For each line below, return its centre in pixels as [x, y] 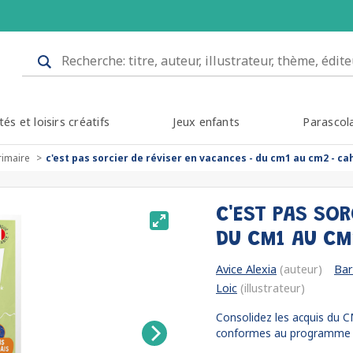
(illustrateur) [271, 288]
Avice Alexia [246, 269]
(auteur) [299, 269]
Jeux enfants [206, 122]
